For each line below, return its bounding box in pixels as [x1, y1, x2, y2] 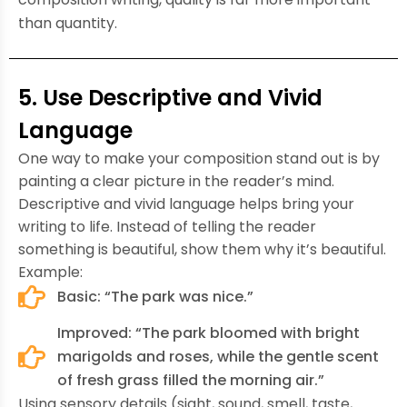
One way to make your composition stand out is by [18, 147, 380, 169]
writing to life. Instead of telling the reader [18, 215, 316, 237]
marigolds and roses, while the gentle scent [56, 345, 379, 367]
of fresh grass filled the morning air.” [56, 369, 324, 391]
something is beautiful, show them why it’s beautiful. [18, 238, 386, 260]
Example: [18, 261, 83, 283]
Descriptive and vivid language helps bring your [18, 193, 354, 214]
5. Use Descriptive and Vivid [18, 82, 323, 113]
